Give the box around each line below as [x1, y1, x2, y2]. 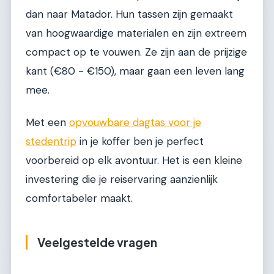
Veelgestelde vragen [37, 235, 157, 250]
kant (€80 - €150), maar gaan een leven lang [26, 64, 245, 78]
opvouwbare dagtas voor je [69, 116, 201, 130]
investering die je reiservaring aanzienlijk [26, 172, 218, 187]
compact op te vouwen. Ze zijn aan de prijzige [26, 45, 247, 59]
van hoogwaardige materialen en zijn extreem [26, 26, 246, 40]
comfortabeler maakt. [26, 191, 133, 206]
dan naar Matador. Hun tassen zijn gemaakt [26, 7, 233, 21]
